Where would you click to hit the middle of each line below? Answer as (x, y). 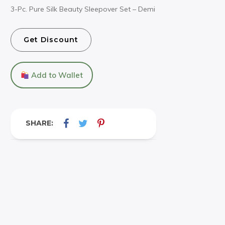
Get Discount (51, 40)
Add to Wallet (56, 75)
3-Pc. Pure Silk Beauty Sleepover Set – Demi (83, 9)
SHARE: (39, 123)
